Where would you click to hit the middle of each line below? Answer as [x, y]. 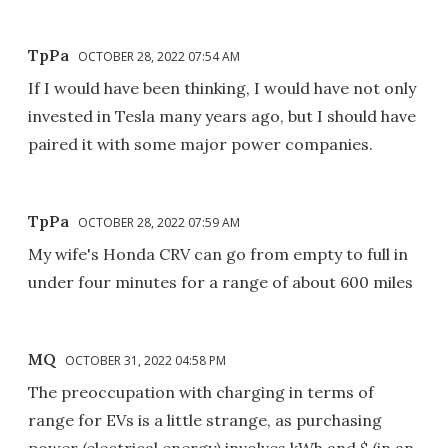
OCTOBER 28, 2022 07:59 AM [159, 223]
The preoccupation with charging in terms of [201, 392]
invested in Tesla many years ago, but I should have [222, 116]
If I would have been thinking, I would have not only [222, 88]
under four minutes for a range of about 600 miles [220, 282]
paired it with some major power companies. [200, 144]
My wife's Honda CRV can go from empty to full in [218, 254]
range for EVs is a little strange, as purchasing [205, 420]
